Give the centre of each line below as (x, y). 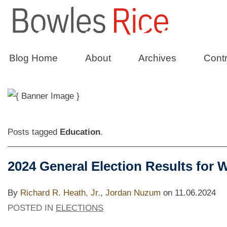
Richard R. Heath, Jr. (60, 193)
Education (80, 132)
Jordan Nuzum (133, 193)
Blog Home (33, 58)
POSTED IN (32, 208)
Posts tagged (34, 132)
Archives (157, 58)
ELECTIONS (80, 208)
